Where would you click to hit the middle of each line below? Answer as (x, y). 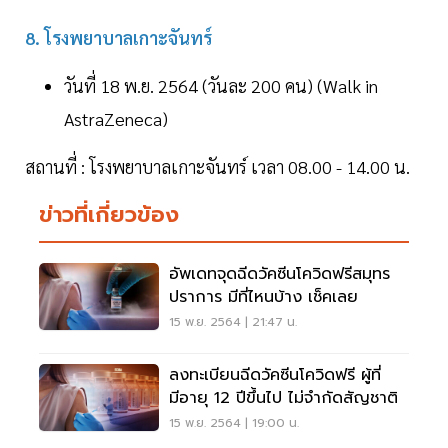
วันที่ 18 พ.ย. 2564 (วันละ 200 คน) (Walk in (221, 86)
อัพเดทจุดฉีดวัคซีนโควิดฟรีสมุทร (279, 274)
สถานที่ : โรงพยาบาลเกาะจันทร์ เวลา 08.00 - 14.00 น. (217, 167)
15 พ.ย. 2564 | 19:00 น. (234, 423)
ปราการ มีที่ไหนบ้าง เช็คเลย (263, 297)
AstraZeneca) (116, 119)
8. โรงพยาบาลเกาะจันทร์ (118, 38)
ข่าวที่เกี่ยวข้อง (109, 215)
